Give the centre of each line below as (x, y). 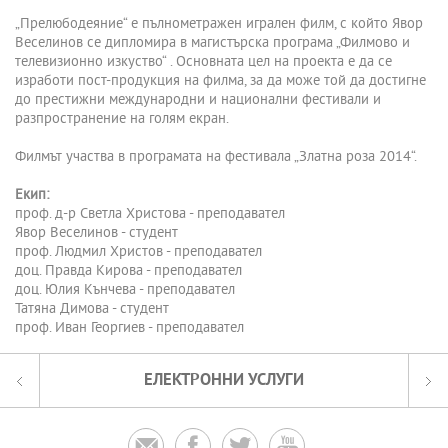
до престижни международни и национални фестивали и (198, 101)
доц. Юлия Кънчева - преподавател (125, 291)
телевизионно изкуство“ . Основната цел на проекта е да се (203, 63)
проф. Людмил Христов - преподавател (138, 253)
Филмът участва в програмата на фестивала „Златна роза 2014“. (216, 158)
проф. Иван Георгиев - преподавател (129, 329)
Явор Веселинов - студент (96, 234)
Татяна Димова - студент (92, 310)
